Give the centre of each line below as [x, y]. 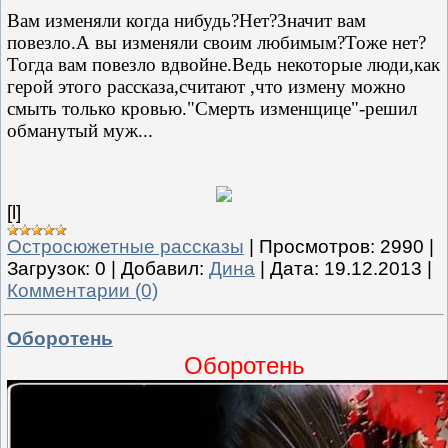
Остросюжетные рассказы [125, 246]
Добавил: [162, 268]
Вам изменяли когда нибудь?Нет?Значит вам [186, 20]
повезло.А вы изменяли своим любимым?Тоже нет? [216, 42]
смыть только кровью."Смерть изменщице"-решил [212, 108]
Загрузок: [48, 268]
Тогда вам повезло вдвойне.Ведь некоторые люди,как [223, 64]
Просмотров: [317, 246]
